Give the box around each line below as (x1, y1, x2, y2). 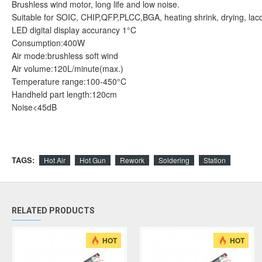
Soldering (158, 154, 189, 165)
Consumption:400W (12, 37, 85, 49)
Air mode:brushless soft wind (12, 50, 118, 61)
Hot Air (44, 154, 65, 165)
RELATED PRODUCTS (12, 206, 95, 215)
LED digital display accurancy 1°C (12, 24, 136, 36)
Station (204, 154, 226, 165)
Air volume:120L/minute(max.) (12, 63, 123, 74)
